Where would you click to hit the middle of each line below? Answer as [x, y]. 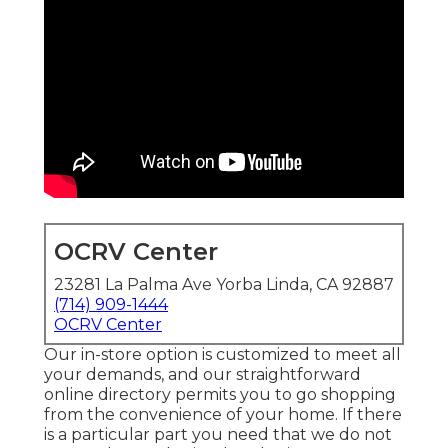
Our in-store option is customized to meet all [222, 355]
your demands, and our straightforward [202, 375]
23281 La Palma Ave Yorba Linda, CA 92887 [224, 285]
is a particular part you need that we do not [218, 435]
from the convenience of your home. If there [223, 415]
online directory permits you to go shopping [220, 395]
